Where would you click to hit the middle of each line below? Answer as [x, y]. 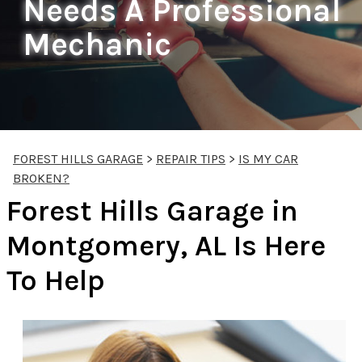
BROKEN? [41, 179]
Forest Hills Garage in [152, 211]
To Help [56, 281]
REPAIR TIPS [191, 159]
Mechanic [97, 44]
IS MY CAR [268, 159]
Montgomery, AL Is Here [166, 246]
